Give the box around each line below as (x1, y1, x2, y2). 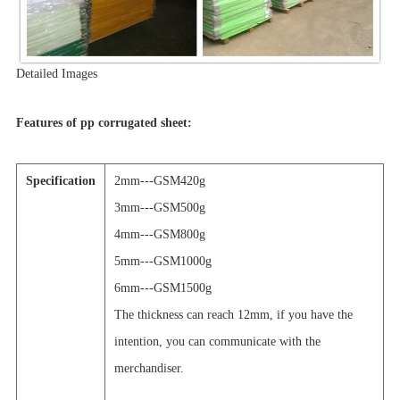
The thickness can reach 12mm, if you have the (113, 307, 353, 321)
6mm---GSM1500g (113, 280, 212, 295)
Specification (25, 173, 96, 187)
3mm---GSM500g (113, 200, 205, 214)
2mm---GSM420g (113, 173, 205, 187)
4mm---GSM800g (113, 227, 205, 241)
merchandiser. (113, 361, 184, 375)
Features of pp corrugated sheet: (15, 115, 192, 129)
